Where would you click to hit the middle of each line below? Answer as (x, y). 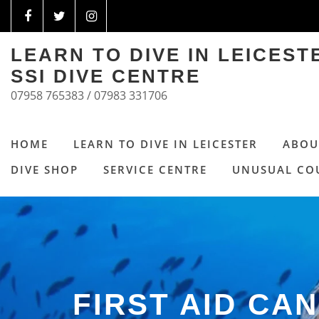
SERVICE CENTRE (155, 170)
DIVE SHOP (45, 170)
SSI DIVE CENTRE (106, 77)
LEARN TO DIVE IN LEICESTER (166, 144)
